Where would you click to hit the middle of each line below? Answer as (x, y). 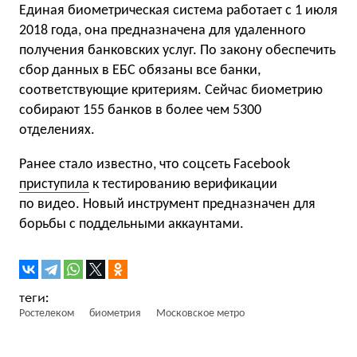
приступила (54, 184)
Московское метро (200, 313)
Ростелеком (47, 313)
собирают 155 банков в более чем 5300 (140, 110)
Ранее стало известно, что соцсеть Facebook (155, 164)
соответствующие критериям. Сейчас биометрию (171, 90)
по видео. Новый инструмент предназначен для (167, 204)
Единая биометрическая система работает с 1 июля (178, 10)
